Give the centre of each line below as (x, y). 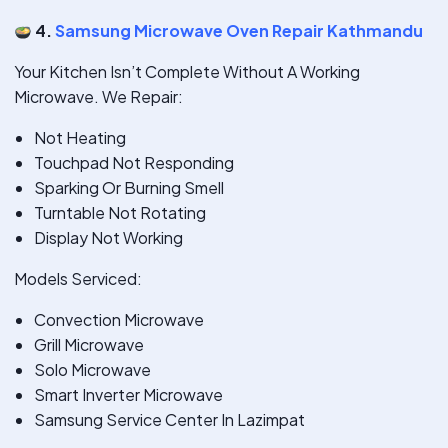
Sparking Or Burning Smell (129, 188)
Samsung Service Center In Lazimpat (169, 420)
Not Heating (80, 138)
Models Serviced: (78, 279)
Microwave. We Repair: (98, 97)
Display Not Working (108, 238)
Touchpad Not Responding (134, 163)
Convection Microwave (119, 320)
